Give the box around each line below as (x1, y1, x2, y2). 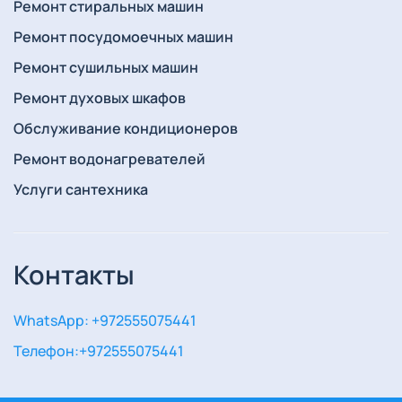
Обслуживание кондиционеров (13, 118, 238, 139)
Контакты (13, 257, 135, 293)
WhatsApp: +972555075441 (13, 310, 197, 331)
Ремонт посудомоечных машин (13, 27, 233, 48)
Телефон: (13, 341, 79, 362)
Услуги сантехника (13, 179, 148, 200)
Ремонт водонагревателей (13, 149, 205, 170)
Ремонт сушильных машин (13, 57, 198, 78)
